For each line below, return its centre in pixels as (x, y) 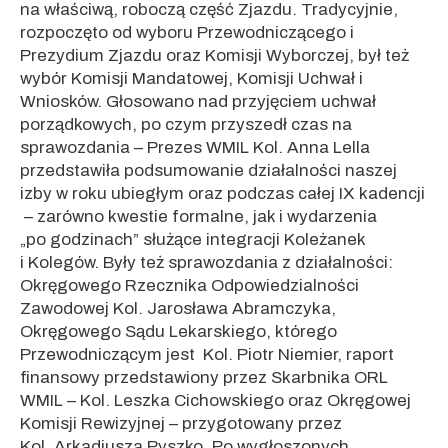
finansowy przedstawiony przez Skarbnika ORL (204, 377)
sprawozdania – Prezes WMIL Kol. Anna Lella (195, 147)
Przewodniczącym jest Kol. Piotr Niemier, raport (207, 354)
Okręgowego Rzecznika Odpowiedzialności (189, 285)
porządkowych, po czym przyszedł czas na (186, 124)
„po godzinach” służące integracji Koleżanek (192, 239)
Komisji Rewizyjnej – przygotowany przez (181, 423)
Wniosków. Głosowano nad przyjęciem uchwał (198, 101)
